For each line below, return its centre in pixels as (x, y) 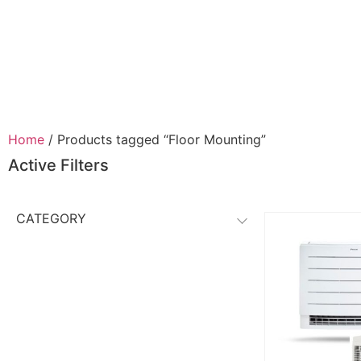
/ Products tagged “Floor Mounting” (155, 140)
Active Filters (58, 166)
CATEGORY (51, 219)
